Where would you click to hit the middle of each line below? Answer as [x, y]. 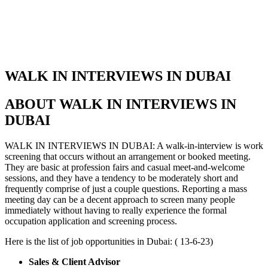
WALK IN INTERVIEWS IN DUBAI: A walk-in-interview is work [134, 145]
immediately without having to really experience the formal [116, 210]
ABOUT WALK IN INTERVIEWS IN [121, 104]
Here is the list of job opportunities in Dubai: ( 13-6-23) [109, 241]
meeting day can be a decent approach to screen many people [120, 199]
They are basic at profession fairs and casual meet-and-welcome [125, 167]
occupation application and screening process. [91, 221]
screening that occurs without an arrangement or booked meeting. [128, 156]
